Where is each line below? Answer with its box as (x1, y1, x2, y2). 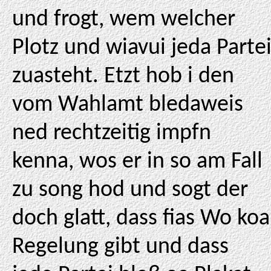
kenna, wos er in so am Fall (12, 150, 263, 174)
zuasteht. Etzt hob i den (12, 65, 234, 88)
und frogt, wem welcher (12, 8, 235, 31)
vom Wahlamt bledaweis (12, 93, 243, 117)
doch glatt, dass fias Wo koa (12, 207, 270, 230)
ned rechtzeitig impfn (12, 122, 211, 145)
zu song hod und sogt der (12, 178, 248, 202)
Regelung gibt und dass (12, 235, 229, 259)
